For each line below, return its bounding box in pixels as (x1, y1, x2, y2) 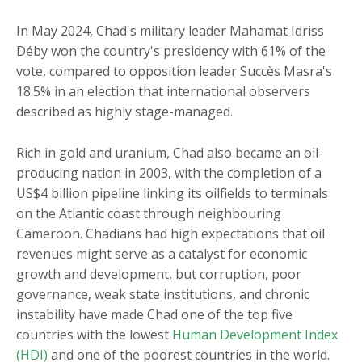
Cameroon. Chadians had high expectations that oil (16, 225, 325, 243)
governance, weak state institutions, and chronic (16, 285, 309, 304)
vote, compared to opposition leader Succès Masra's (16, 62, 332, 81)
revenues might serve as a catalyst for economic (16, 245, 307, 263)
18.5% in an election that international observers (16, 82, 310, 101)
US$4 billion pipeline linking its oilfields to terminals (16, 184, 328, 203)
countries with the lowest (16, 326, 172, 344)
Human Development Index (172, 326, 338, 344)
